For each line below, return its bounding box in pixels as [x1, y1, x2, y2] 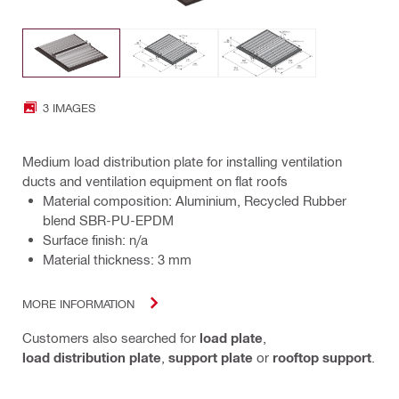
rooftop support [273, 349, 371, 366]
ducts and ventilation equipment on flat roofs [22, 173, 288, 190]
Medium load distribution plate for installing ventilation [22, 153, 342, 170]
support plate [168, 349, 253, 366]
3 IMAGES [43, 100, 95, 114]
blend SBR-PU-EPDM [43, 212, 174, 229]
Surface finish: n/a [43, 232, 148, 248]
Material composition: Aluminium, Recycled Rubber [43, 192, 346, 209]
